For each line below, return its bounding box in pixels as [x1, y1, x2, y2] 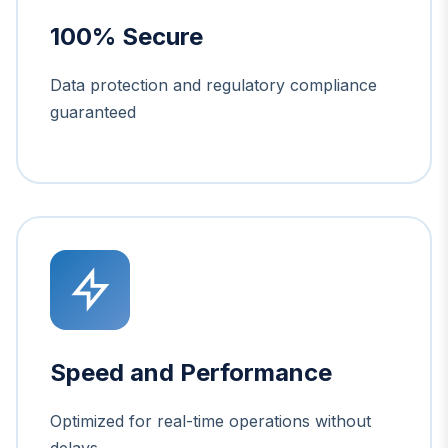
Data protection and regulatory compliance [50, 74, 377, 95]
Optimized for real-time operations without [50, 410, 371, 431]
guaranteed [50, 101, 136, 122]
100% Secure [50, 21, 203, 51]
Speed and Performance [50, 357, 332, 387]
